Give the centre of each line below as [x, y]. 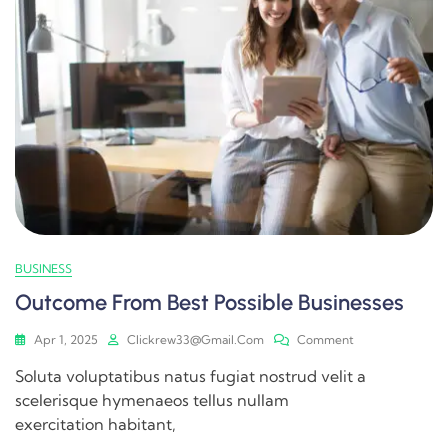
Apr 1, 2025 [66, 339]
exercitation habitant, [95, 424]
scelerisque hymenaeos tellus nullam [152, 400]
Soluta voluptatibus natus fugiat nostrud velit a [190, 376]
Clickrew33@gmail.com [195, 339]
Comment [325, 339]
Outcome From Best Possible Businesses [209, 302]
